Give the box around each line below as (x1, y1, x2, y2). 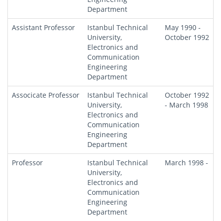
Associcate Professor (12, 90, 79, 100)
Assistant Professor (12, 23, 75, 32)
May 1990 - (165, 23, 201, 32)
